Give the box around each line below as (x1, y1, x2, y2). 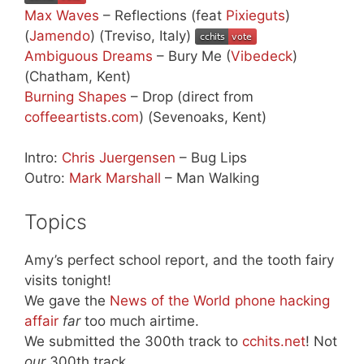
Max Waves (24, 6, 99, 24)
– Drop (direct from (127, 88, 253, 105)
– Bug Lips (175, 149, 247, 167)
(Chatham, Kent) (24, 67, 131, 84)
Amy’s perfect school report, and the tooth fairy (24, 251, 334, 268)
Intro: (24, 149, 62, 167)
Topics (24, 209, 87, 234)
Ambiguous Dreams (24, 47, 153, 64)
